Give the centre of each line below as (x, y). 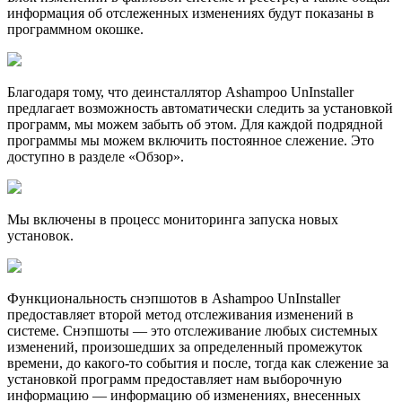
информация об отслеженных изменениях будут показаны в (191, 13)
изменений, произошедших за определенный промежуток (185, 346)
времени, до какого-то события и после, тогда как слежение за (198, 363)
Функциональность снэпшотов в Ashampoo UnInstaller (174, 298)
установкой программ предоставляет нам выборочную (175, 379)
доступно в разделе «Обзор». (96, 156)
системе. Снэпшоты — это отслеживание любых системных (192, 330)
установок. (40, 235)
